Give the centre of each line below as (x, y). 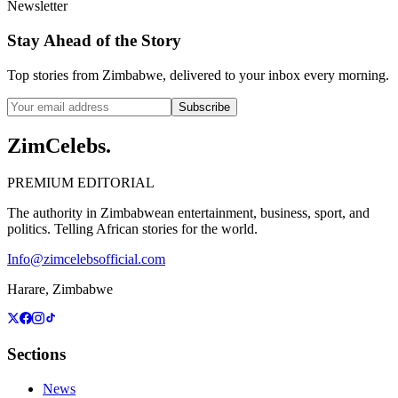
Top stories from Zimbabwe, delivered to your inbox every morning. (198, 75)
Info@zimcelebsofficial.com (86, 259)
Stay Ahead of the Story (94, 40)
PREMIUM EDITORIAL (81, 183)
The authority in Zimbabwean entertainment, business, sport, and (188, 213)
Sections (36, 354)
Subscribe (204, 107)
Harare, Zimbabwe (60, 290)
